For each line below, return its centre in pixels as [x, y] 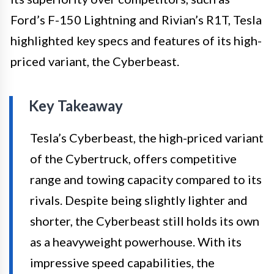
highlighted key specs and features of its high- [136, 40]
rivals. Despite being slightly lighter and [139, 200]
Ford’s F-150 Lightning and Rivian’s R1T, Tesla [136, 19]
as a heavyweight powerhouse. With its [136, 241]
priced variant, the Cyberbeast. [95, 61]
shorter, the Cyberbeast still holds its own [145, 220]
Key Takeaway [76, 105]
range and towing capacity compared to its [146, 179]
